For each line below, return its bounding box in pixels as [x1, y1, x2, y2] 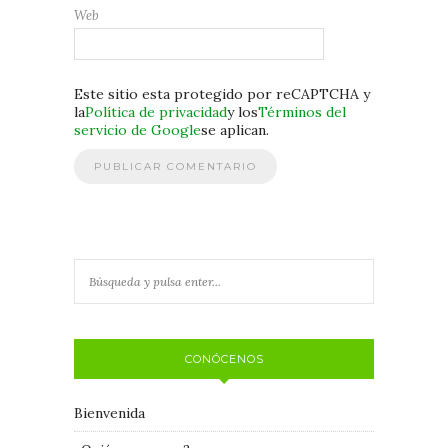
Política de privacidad [85, 102, 227, 121]
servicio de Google [74, 120, 201, 139]
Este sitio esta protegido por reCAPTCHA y [74, 84, 370, 103]
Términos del [258, 102, 346, 121]
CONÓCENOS [184, 351, 264, 366]
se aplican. [201, 120, 269, 139]
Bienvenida [74, 403, 145, 422]
